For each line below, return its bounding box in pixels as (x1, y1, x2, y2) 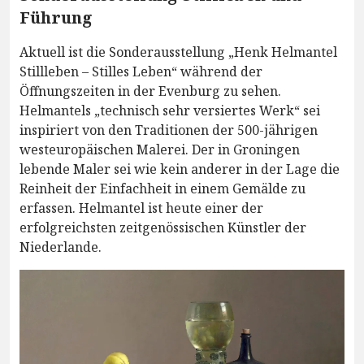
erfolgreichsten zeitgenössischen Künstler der (19, 219, 306, 237)
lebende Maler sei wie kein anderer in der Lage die (19, 160, 340, 179)
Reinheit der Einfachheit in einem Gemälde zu (19, 180, 305, 198)
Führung (19, 6, 93, 29)
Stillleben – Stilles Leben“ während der (19, 63, 262, 81)
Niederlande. (19, 238, 102, 257)
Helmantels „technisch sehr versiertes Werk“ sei (19, 102, 320, 120)
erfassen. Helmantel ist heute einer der (19, 199, 263, 218)
